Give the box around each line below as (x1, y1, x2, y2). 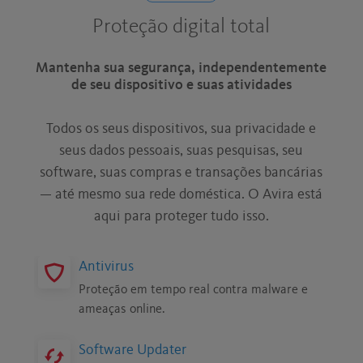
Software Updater (79, 343, 187, 358)
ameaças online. (79, 303, 166, 317)
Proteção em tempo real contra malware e (79, 284, 309, 297)
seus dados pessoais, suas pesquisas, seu (59, 143, 304, 159)
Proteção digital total (92, 16, 271, 38)
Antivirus (79, 259, 135, 275)
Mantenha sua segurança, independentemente (36, 61, 327, 76)
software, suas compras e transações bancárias (40, 165, 323, 181)
